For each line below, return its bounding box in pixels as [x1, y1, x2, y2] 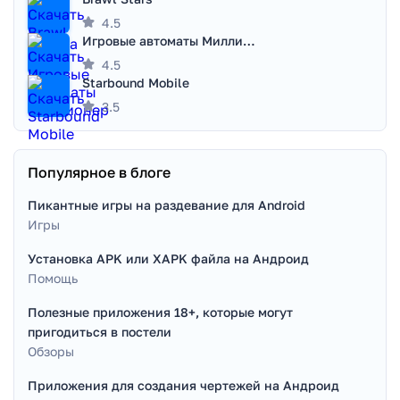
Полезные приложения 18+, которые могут [28, 304, 293, 320]
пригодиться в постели [28, 324, 171, 339]
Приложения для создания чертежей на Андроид [28, 378, 339, 393]
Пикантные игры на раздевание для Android [28, 197, 305, 212]
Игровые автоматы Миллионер [243, 33, 255, 48]
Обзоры [28, 344, 74, 359]
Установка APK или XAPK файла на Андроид [28, 251, 309, 266]
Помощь [28, 271, 78, 286]
